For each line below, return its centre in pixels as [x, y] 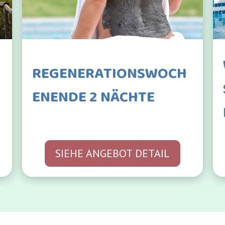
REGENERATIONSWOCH [109, 74]
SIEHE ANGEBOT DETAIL [113, 153]
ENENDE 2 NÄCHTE [93, 97]
